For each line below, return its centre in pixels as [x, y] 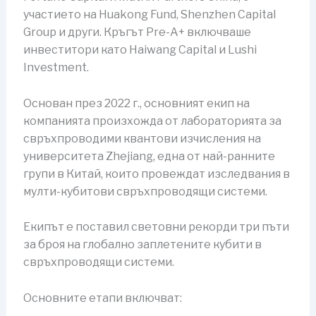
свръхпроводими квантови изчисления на [142, 138]
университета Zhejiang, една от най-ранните [149, 156]
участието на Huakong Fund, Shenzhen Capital [149, 15]
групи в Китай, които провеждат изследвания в [156, 174]
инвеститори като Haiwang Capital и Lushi [140, 50]
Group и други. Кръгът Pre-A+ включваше [137, 32]
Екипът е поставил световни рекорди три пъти [156, 227]
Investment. [56, 68]
